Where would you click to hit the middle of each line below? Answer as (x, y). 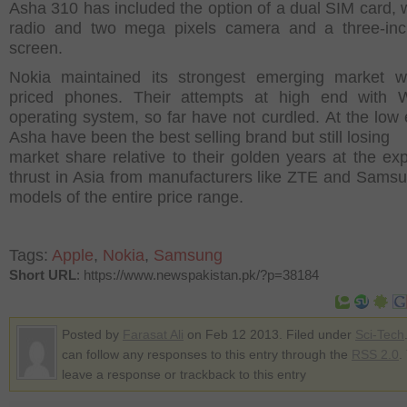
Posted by (92, 334)
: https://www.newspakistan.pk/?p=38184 (198, 275)
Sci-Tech (380, 334)
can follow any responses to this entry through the (207, 354)
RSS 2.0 (375, 354)
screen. (36, 48)
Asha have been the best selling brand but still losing (199, 137)
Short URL (43, 275)
